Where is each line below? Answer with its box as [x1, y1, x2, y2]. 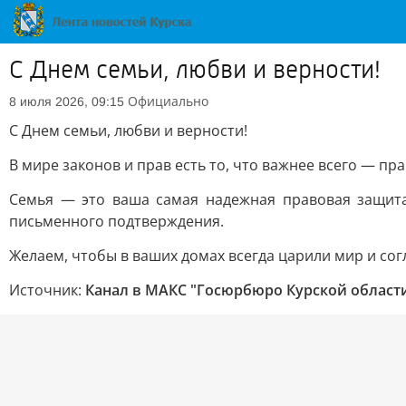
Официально [128, 92, 208, 110]
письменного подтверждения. [9, 211, 224, 231]
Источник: [9, 280, 85, 300]
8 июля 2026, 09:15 [9, 94, 124, 109]
